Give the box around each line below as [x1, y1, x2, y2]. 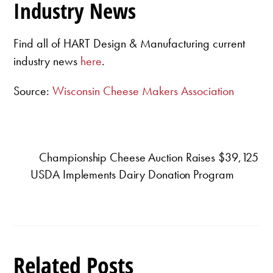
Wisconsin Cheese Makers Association [52, 82, 235, 99]
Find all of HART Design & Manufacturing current [13, 35, 246, 51]
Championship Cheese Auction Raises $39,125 [39, 149, 259, 165]
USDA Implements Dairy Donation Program [30, 166, 234, 182]
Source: [13, 82, 53, 99]
